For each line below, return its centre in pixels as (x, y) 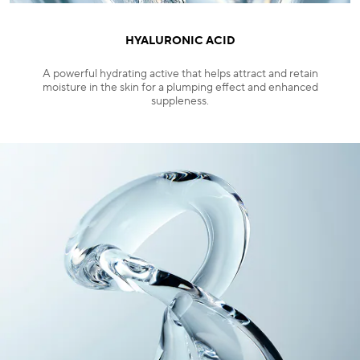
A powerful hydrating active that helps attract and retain (180, 74)
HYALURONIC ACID (180, 41)
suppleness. (180, 101)
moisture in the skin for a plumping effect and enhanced (180, 87)
